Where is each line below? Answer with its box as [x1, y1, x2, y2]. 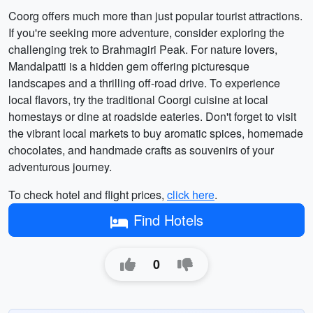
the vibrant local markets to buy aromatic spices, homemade [8, 125, 303, 141]
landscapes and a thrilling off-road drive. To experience [8, 75, 280, 91]
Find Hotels [133, 210, 203, 230]
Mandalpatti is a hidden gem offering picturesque [8, 58, 249, 74]
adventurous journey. [8, 159, 112, 175]
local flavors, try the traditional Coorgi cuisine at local [8, 92, 268, 108]
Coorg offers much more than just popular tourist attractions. [8, 8, 303, 24]
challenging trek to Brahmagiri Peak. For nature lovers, [8, 41, 277, 57]
